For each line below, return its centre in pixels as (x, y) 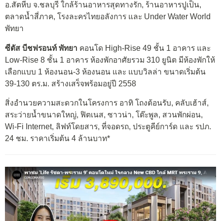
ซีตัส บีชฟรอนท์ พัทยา (41, 48)
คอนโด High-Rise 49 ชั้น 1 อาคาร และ (144, 48)
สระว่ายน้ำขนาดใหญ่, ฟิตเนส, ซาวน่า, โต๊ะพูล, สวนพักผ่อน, (104, 115)
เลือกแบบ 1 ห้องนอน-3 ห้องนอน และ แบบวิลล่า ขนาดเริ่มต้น (105, 72)
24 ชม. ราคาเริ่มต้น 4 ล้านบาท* (57, 139)
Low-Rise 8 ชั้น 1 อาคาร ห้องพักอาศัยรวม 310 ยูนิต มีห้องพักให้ (110, 60)
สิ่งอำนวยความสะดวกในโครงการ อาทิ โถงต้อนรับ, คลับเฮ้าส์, (107, 103)
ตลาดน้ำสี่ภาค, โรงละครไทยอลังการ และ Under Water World (108, 16)
